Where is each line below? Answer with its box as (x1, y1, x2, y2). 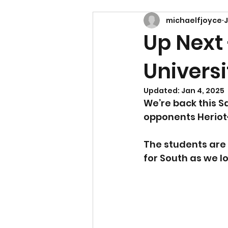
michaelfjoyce (166, 15, 222, 25)
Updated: (144, 85, 181, 96)
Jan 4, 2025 (181, 85, 224, 96)
